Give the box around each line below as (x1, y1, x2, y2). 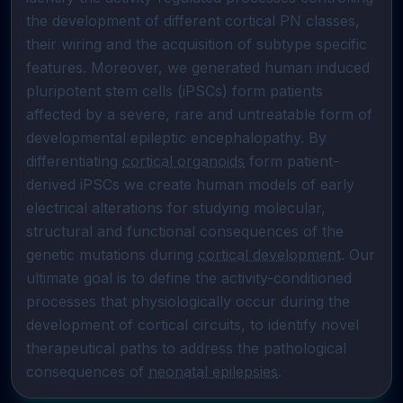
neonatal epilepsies (148, 363, 278, 381)
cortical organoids (122, 152, 245, 170)
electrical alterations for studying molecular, (26, 199, 326, 217)
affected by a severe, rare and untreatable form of (26, 105, 372, 123)
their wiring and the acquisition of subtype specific (26, 35, 367, 53)
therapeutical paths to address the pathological (26, 339, 346, 357)
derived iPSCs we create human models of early (26, 175, 354, 193)
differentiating (26, 152, 122, 170)
